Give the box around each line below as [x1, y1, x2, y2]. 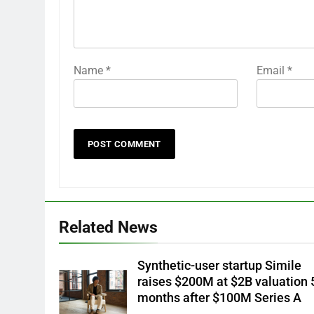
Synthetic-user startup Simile [137, 258, 302, 273]
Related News [59, 217, 158, 237]
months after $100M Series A [137, 290, 302, 305]
